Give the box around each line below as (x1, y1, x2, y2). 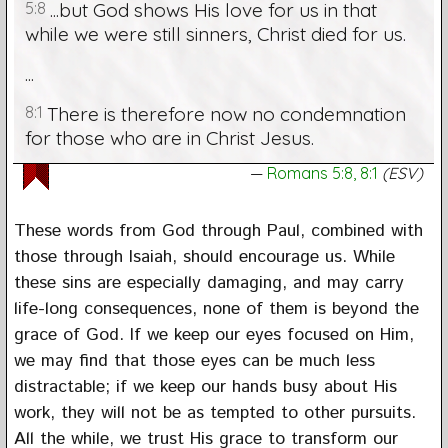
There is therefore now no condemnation (46, 101, 406, 126)
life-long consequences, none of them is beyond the (13, 295, 419, 322)
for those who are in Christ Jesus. (24, 125, 314, 150)
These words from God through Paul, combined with (13, 217, 423, 244)
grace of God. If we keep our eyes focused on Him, (13, 321, 414, 348)
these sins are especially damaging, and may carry (13, 269, 404, 296)
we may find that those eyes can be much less (13, 347, 375, 374)
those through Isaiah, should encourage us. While (13, 243, 395, 270)
